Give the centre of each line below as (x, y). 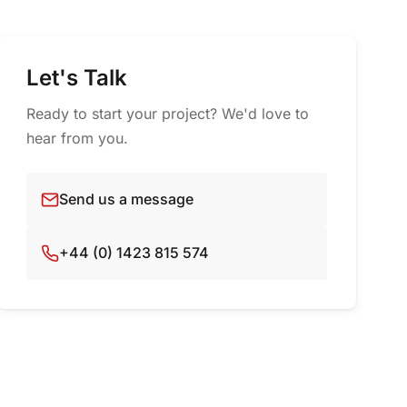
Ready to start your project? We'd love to (168, 114)
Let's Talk (77, 78)
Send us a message (127, 199)
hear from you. (78, 138)
